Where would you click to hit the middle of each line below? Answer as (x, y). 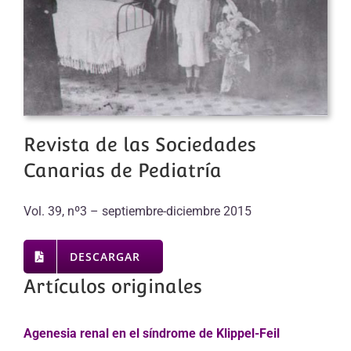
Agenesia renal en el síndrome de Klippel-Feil (152, 333)
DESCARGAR (105, 257)
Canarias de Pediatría (123, 170)
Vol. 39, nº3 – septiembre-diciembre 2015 (138, 211)
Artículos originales (113, 286)
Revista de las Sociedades (140, 145)
